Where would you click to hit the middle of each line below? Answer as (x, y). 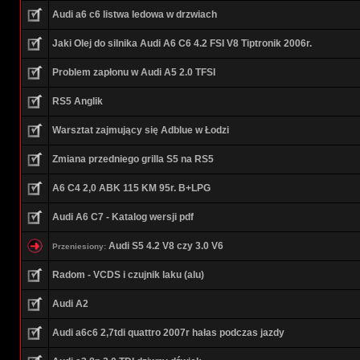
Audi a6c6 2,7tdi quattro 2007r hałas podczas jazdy (168, 333)
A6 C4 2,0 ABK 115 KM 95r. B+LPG (131, 188)
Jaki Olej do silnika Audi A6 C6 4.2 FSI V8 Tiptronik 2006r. (182, 43)
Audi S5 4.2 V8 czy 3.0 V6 (166, 246)
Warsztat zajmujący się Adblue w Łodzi (141, 130)
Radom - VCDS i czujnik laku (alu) (128, 275)
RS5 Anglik (78, 101)
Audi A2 (70, 304)
